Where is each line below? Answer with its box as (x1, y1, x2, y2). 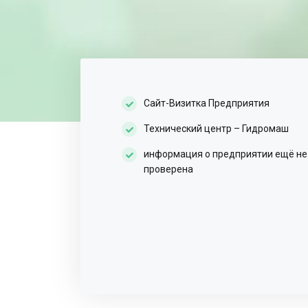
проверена (144, 163, 193, 175)
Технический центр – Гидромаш (144, 123, 289, 135)
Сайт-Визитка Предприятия (144, 98, 269, 109)
